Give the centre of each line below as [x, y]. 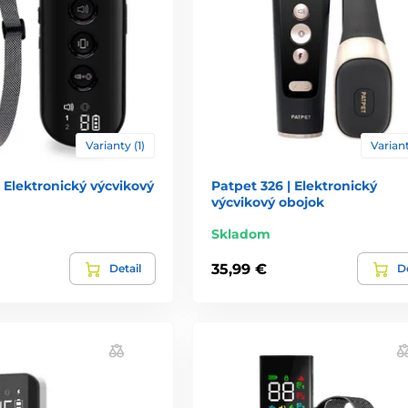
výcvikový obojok [267, 203]
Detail [125, 269]
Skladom [240, 235]
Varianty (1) [115, 146]
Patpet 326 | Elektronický [294, 186]
